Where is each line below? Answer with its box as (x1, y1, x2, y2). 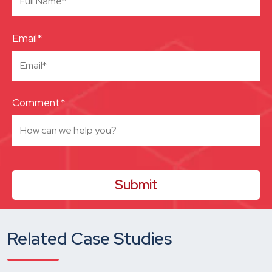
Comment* (12, 96, 65, 110)
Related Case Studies (7, 226, 172, 250)
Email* (12, 31, 42, 45)
